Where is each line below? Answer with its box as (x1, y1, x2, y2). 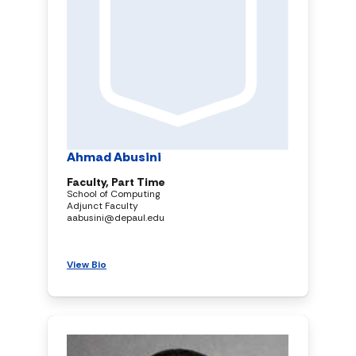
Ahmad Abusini (67, 148, 161, 165)
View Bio (67, 257, 106, 271)
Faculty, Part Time (67, 174, 165, 189)
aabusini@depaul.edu (67, 211, 164, 224)
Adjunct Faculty (67, 199, 138, 212)
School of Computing (67, 187, 160, 200)
